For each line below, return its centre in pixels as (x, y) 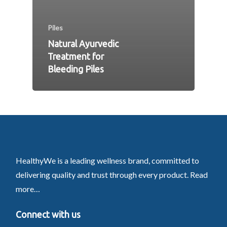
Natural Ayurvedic (83, 44)
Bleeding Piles (76, 69)
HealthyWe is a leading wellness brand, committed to (107, 160)
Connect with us (48, 214)
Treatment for (76, 57)
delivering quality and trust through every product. (103, 174)
